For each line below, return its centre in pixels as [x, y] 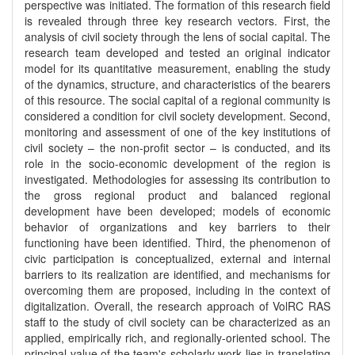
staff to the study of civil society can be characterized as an [177, 322]
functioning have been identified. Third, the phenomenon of [177, 242]
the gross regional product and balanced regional [177, 195]
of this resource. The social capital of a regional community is [177, 100]
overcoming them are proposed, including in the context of [177, 290]
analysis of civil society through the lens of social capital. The [177, 36]
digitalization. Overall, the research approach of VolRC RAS [177, 306]
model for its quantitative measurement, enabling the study [177, 68]
